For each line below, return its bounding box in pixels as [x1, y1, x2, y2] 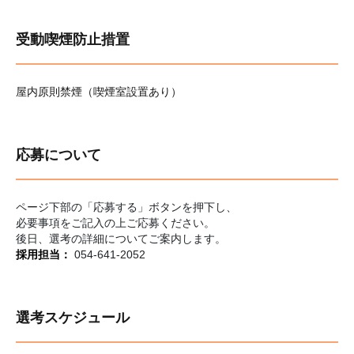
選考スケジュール [16, 310, 130, 326]
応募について [16, 147, 101, 163]
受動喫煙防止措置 [16, 32, 130, 47]
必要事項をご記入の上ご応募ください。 [16, 217, 215, 229]
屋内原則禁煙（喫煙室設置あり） [16, 85, 182, 98]
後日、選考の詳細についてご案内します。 [16, 232, 226, 245]
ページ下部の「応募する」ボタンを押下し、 [16, 201, 237, 213]
